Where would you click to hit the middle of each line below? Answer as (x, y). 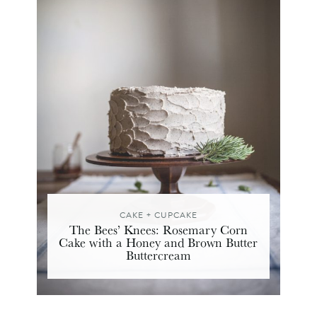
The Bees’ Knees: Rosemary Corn (158, 229)
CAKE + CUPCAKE (158, 215)
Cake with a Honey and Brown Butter (158, 242)
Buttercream (158, 254)
